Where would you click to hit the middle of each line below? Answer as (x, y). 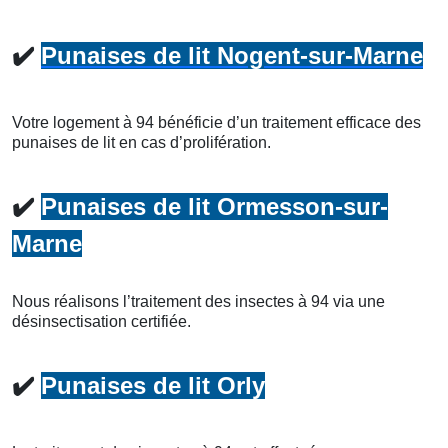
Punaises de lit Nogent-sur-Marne (232, 55)
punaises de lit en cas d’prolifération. (141, 142)
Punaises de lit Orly (153, 385)
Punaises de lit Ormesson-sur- (214, 206)
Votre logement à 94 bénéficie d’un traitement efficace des (216, 122)
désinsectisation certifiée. (101, 321)
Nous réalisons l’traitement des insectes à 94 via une (198, 301)
